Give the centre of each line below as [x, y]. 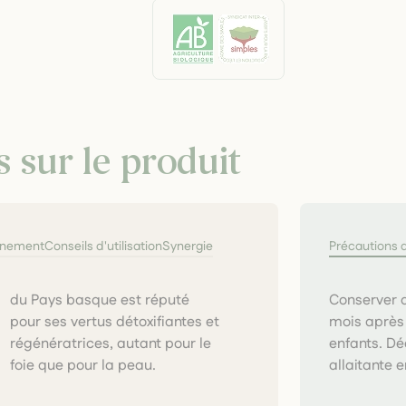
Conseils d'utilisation [103, 246]
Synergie [188, 246]
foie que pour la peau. [82, 366]
